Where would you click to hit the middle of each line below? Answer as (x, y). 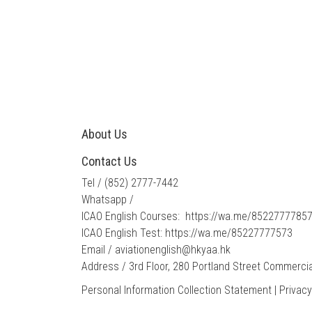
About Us (104, 134)
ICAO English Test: (123, 233)
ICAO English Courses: (133, 216)
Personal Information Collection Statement (177, 290)
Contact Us (109, 161)
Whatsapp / (108, 200)
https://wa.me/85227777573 (229, 233)
